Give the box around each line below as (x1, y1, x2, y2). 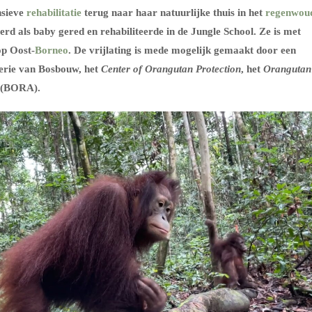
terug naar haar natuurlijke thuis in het (81, 7, 265, 18)
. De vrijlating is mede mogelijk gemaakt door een (68, 45, 296, 56)
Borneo (35, 45, 68, 56)
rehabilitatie (26, 7, 81, 18)
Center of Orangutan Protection (101, 63, 241, 75)
